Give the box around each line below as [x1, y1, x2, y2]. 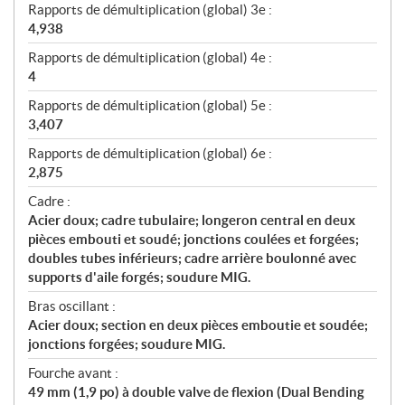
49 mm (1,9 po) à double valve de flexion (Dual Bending [28, 384, 364, 400]
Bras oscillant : [28, 298, 116, 315]
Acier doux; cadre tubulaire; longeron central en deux [28, 212, 355, 229]
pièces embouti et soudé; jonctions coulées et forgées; [28, 231, 359, 248]
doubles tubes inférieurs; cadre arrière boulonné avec [28, 250, 356, 267]
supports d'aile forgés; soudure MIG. [28, 269, 250, 286]
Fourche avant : [28, 365, 118, 381]
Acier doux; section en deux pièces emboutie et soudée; [28, 317, 368, 334]
